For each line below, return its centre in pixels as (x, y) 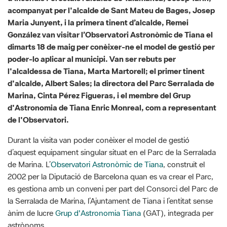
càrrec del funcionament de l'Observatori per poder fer (100, 221)
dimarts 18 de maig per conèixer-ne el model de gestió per (111, 10)
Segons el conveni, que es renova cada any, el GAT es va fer (110, 209)
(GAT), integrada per (177, 176)
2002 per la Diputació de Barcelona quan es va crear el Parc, (110, 140)
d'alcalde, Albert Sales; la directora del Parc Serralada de (111, 46)
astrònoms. (27, 188)
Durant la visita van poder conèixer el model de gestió (99, 103)
